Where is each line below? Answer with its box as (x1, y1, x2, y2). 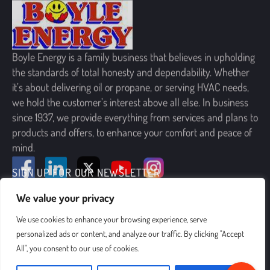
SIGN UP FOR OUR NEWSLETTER (12, 166, 160, 180)
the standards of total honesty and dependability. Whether (12, 43, 250, 57)
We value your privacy (16, 191, 115, 204)
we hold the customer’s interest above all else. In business (12, 73, 248, 87)
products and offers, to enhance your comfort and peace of (12, 103, 252, 117)
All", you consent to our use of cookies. (16, 243, 139, 253)
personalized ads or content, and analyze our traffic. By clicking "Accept (16, 228, 244, 239)
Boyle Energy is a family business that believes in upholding (12, 28, 255, 42)
